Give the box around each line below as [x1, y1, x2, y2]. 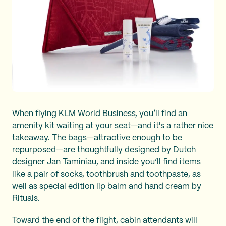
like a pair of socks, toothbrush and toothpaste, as [12, 170, 201, 178]
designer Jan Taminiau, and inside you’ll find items [12, 158, 201, 166]
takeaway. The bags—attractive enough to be [12, 134, 182, 142]
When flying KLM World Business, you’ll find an [12, 109, 187, 118]
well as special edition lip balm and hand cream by [12, 182, 201, 190]
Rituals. [12, 194, 42, 202]
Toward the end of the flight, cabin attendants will [12, 216, 197, 224]
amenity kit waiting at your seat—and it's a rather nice [12, 122, 213, 130]
